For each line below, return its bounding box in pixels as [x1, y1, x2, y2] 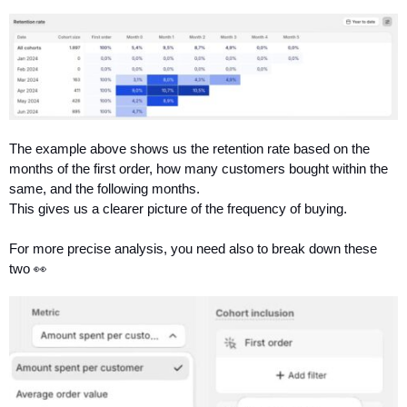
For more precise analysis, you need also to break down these [9, 241, 377, 256]
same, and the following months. [9, 181, 200, 196]
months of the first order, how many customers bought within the [9, 161, 388, 176]
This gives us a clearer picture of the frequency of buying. [9, 201, 347, 216]
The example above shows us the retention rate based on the [9, 141, 370, 156]
